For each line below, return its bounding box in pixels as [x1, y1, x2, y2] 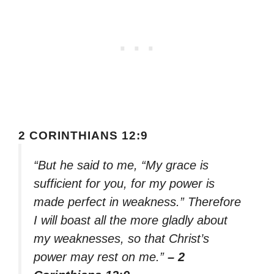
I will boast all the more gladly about [34, 213, 228, 228]
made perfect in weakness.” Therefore [34, 195, 241, 209]
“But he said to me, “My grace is [34, 158, 209, 172]
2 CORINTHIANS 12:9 [18, 129, 148, 143]
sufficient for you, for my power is [34, 177, 215, 191]
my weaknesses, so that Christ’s [34, 232, 209, 246]
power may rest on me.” [34, 250, 168, 264]
